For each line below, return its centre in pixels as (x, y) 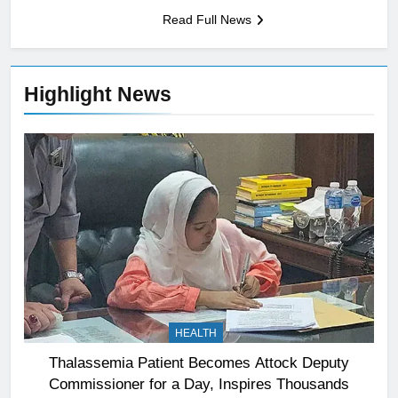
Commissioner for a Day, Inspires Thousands (199, 384)
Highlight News (98, 94)
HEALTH (196, 334)
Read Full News (207, 20)
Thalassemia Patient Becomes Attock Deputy (199, 363)
